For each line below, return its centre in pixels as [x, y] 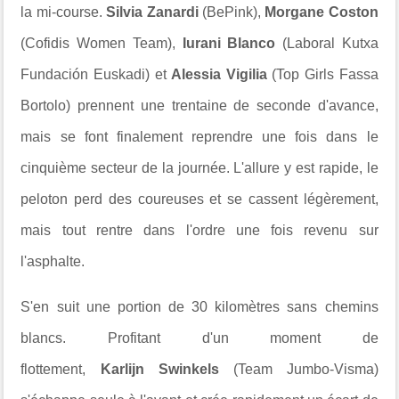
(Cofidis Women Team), [102, 43]
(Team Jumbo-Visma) [298, 369]
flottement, [61, 369]
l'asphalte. [53, 261]
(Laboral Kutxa [327, 43]
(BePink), [232, 12]
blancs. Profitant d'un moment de [199, 338]
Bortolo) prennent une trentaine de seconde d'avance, [199, 105]
